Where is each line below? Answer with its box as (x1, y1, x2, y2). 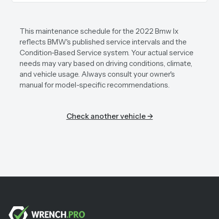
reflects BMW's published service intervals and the (20, 37, 187, 46)
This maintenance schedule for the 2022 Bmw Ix (20, 26, 178, 36)
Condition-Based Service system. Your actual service (20, 48, 194, 57)
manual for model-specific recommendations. (20, 80, 170, 89)
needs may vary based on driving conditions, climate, (20, 59, 192, 68)
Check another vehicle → (66, 111, 153, 121)
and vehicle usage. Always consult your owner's (20, 69, 175, 79)
